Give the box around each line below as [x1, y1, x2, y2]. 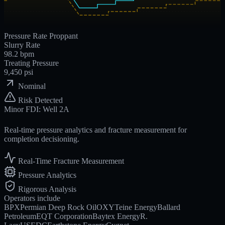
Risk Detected [18, 94, 63, 103]
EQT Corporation [36, 211, 92, 220]
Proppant [49, 30, 78, 39]
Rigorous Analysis [18, 184, 76, 193]
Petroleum [4, 211, 36, 220]
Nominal [18, 80, 46, 89]
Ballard [157, 202, 180, 211]
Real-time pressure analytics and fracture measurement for [4, 125, 187, 134]
